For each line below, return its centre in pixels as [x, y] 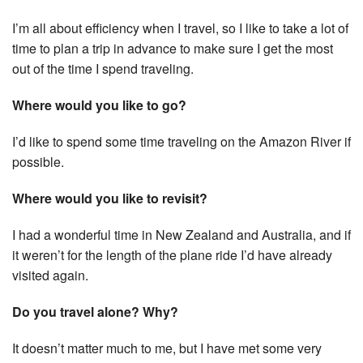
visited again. [50, 275]
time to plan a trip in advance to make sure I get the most [173, 49]
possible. [38, 162]
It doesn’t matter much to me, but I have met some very [167, 348]
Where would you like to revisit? [110, 199]
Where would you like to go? [99, 105]
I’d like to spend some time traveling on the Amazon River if [181, 142]
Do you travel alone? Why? [95, 312]
